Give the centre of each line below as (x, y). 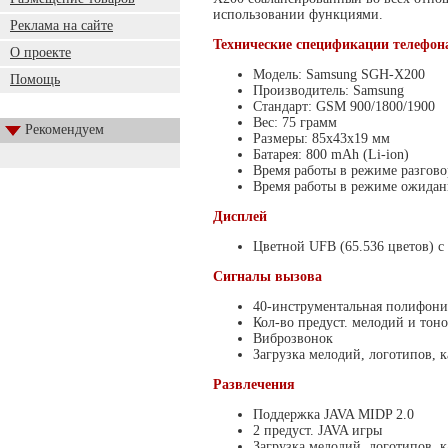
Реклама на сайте (61, 25)
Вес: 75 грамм (295, 122)
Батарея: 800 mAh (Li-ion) (331, 154)
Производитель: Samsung (328, 90)
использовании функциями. (298, 14)
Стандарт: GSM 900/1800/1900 (344, 106)
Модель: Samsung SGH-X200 (339, 74)
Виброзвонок (293, 338)
